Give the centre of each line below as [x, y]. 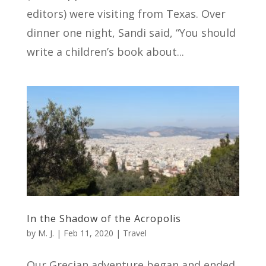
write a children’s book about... [105, 52]
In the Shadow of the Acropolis [104, 219]
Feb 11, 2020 [88, 233]
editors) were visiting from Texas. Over [126, 14]
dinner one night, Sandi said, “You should [131, 33]
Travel [134, 233]
